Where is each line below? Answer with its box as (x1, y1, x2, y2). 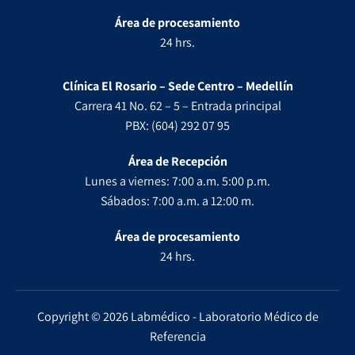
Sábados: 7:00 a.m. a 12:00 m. (101, 192, 254, 209)
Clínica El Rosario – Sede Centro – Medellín (62, 77, 293, 94)
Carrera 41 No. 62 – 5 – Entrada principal (74, 97, 281, 114)
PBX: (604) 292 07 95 (125, 116, 230, 134)
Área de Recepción (128, 152, 227, 170)
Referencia (149, 327, 206, 345)
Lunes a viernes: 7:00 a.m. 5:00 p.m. (85, 172, 270, 189)
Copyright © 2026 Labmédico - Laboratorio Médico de (36, 307, 319, 325)
